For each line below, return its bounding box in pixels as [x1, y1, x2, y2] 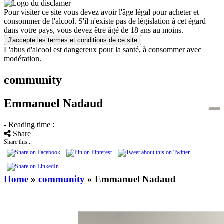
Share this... [4, 138, 32, 145]
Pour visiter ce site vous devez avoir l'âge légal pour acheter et [4, 8, 199, 16]
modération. [4, 54, 41, 63]
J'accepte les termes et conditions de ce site [8, 36, 137, 44]
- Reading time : [4, 120, 54, 129]
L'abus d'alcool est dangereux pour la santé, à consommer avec [4, 45, 201, 54]
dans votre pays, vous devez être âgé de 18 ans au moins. [4, 26, 183, 34]
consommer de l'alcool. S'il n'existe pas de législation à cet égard [4, 17, 206, 25]
